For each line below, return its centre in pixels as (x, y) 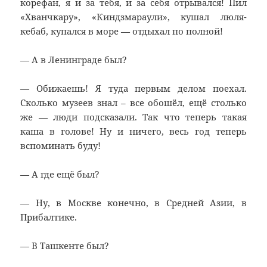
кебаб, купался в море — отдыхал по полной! (122, 31)
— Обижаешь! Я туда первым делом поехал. (133, 89)
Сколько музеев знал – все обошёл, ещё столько (133, 103)
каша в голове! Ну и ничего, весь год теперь (133, 131)
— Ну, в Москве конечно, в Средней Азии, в (133, 203)
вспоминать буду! (61, 146)
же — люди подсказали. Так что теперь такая (133, 117)
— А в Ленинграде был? (74, 60)
